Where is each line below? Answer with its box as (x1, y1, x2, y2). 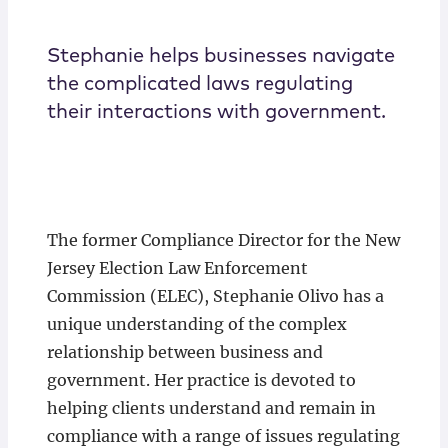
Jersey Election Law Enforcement (46, 258, 308, 279)
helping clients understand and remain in (46, 398, 376, 419)
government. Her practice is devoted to (46, 370, 356, 391)
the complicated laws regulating (46, 74, 353, 95)
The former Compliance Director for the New (46, 230, 400, 251)
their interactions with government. (46, 102, 386, 123)
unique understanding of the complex (46, 314, 347, 335)
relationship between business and (46, 342, 323, 363)
